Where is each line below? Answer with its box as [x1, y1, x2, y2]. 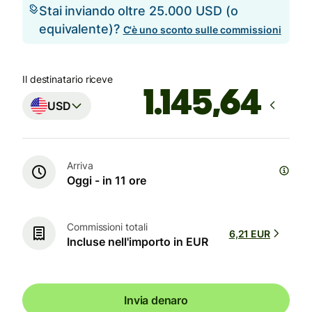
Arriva [67, 159, 93, 171]
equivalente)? [39, 22, 123, 37]
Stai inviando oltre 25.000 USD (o [39, 3, 238, 19]
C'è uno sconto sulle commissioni [123, 24, 281, 36]
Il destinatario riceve [22, 73, 114, 86]
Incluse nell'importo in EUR [67, 234, 208, 249]
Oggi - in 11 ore [67, 173, 146, 187]
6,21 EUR [228, 227, 270, 240]
